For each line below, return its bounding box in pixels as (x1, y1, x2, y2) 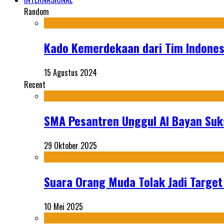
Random (24, 5, 49, 18)
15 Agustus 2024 (44, 66, 97, 79)
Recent (24, 78, 45, 91)
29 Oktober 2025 (44, 139, 97, 151)
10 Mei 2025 (44, 200, 83, 212)
